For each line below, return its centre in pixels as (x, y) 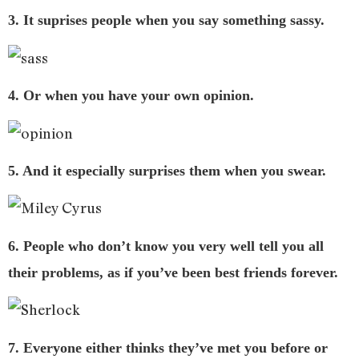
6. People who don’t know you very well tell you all (166, 246)
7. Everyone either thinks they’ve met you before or (168, 347)
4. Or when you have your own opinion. (131, 96)
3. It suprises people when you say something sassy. (166, 20)
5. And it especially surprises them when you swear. (167, 171)
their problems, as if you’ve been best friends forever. (173, 272)
